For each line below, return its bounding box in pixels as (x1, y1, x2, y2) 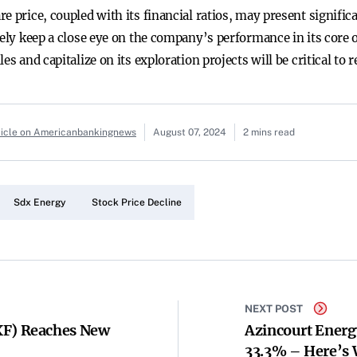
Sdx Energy (14, 197, 66, 208)
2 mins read (243, 127, 295, 138)
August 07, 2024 (153, 127, 226, 138)
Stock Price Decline (92, 197, 182, 208)
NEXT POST (245, 302, 303, 315)
